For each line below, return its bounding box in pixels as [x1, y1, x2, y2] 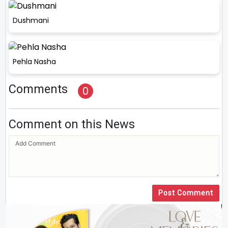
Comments [9, 82, 68, 97]
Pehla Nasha [13, 56, 56, 67]
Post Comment [158, 189, 213, 197]
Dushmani [13, 15, 49, 25]
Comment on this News [9, 117, 135, 132]
